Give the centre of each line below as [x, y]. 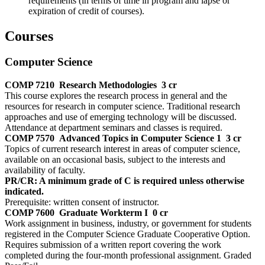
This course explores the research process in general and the [116, 96]
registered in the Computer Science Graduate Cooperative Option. [127, 234]
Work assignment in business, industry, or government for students [128, 224]
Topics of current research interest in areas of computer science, [122, 149]
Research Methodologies [108, 85]
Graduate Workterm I [104, 213]
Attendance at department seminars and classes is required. [114, 128]
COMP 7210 [30, 85]
